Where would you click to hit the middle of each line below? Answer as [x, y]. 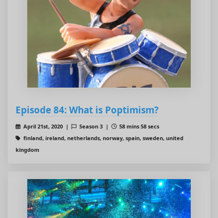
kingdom [27, 150]
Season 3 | [94, 127]
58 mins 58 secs [139, 127]
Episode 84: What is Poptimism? [87, 110]
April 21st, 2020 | [46, 127]
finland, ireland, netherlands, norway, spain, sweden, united [102, 138]
